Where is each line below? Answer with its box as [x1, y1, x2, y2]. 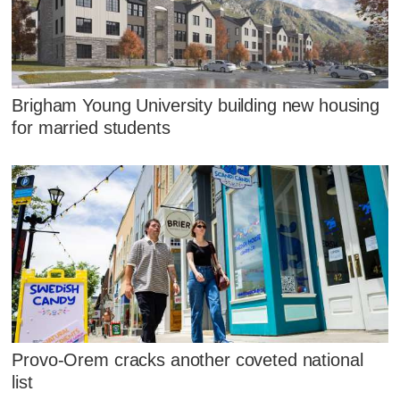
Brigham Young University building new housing [12, 95, 380, 115]
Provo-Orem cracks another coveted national [12, 349, 363, 370]
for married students [12, 117, 171, 137]
